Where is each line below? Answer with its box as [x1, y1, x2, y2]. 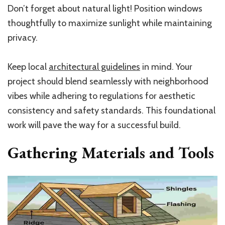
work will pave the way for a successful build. [8, 120, 181, 131]
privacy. [8, 32, 38, 44]
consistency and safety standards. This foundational [8, 105, 215, 117]
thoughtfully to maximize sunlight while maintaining [8, 18, 212, 29]
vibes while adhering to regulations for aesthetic [8, 90, 195, 102]
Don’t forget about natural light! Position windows [8, 3, 202, 15]
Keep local [8, 61, 49, 73]
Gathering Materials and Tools [8, 142, 214, 164]
